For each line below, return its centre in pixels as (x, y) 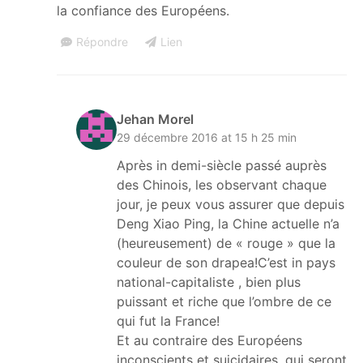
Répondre (102, 41)
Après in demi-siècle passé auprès (222, 165)
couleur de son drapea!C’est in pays (226, 262)
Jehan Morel (155, 119)
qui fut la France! (168, 320)
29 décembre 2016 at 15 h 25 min (207, 137)
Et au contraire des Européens (209, 340)
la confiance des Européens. (143, 10)
